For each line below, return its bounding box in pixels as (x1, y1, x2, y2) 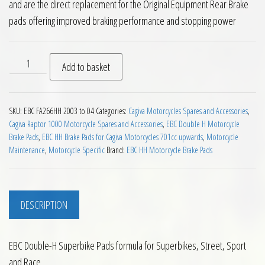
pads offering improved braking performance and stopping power (9, 14, 236, 28)
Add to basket (62, 60, 111, 74)
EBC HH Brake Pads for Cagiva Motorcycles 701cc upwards (42, 131, 203, 143)
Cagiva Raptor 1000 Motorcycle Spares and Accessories (9, 118, 163, 130)
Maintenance (9, 144, 45, 156)
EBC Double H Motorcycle (166, 118, 240, 130)
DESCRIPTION (21, 198, 67, 212)
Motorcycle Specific (49, 144, 105, 156)
